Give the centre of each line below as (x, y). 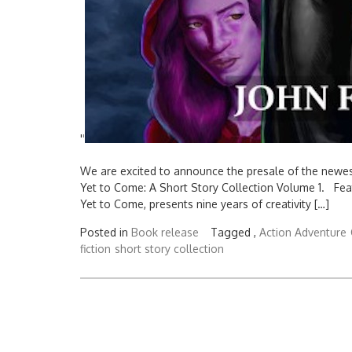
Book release (165, 232)
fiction (95, 249)
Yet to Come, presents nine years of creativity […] (205, 204)
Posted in (106, 232)
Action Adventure (303, 232)
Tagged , (235, 232)
